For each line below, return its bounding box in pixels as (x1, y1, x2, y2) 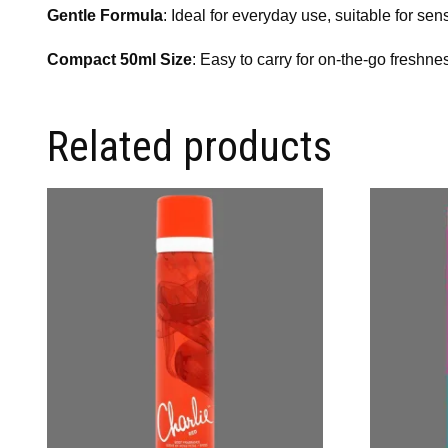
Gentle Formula (47, 6, 163, 24)
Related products (47, 121, 332, 171)
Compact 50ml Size (47, 50, 192, 68)
